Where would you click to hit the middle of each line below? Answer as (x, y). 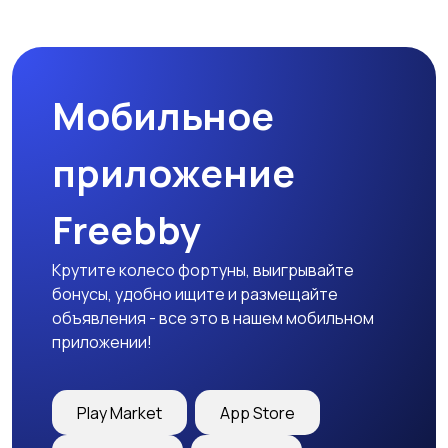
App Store (257, 412)
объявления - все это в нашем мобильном (213, 318)
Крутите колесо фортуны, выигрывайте (203, 270)
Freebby (126, 229)
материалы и (300, 41)
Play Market (119, 412)
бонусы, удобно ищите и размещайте (195, 294)
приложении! (102, 342)
